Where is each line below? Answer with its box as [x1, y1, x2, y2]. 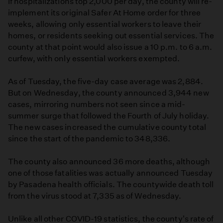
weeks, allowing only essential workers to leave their [8, 19, 202, 29]
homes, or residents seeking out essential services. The [8, 30, 215, 40]
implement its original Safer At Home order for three [8, 7, 201, 17]
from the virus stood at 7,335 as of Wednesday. [8, 191, 182, 201]
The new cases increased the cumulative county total [8, 122, 206, 132]
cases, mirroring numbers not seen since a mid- [8, 99, 186, 109]
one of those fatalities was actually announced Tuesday [8, 168, 213, 178]
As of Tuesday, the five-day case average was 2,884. [8, 76, 203, 86]
